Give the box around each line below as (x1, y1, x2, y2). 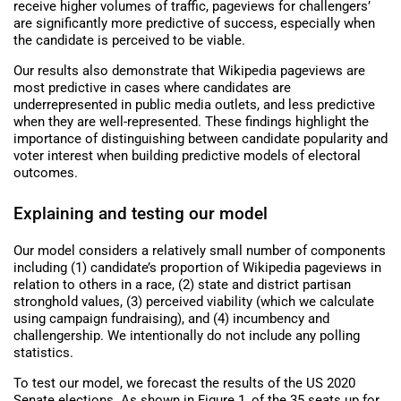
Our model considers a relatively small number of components (13, 242, 386, 259)
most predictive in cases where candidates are (13, 79, 291, 96)
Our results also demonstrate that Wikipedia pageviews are (13, 62, 365, 79)
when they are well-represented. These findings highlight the (13, 113, 369, 130)
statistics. (13, 344, 73, 361)
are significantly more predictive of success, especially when (13, 14, 375, 31)
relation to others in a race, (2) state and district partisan (13, 276, 351, 293)
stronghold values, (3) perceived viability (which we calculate (13, 293, 374, 310)
